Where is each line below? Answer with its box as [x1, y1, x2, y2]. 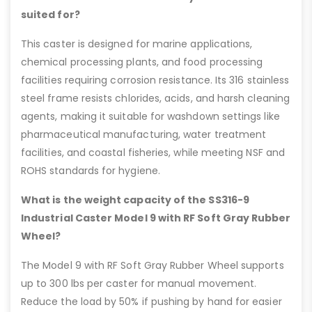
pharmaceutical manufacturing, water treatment [21, 127, 267, 142]
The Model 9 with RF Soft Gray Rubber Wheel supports [21, 258, 284, 273]
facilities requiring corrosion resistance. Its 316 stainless [21, 73, 290, 88]
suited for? [21, 8, 80, 22]
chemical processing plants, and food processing [21, 55, 263, 70]
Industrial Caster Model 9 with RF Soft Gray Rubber [21, 211, 291, 226]
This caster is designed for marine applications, [21, 37, 253, 52]
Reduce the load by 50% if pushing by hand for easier [21, 295, 282, 309]
